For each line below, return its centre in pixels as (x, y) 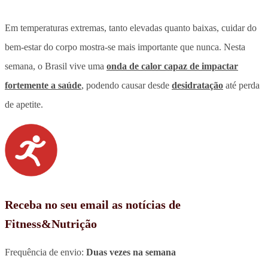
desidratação (197, 85)
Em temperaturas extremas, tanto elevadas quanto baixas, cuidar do (131, 28)
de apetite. (24, 104)
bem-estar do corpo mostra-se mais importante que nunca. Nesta (125, 47)
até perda (241, 85)
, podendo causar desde (127, 85)
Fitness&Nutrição (51, 223)
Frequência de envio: (45, 252)
